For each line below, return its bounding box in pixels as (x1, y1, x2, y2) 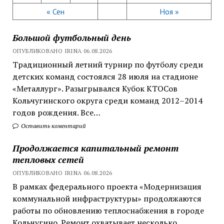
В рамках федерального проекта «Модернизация (12, 180, 201, 192)
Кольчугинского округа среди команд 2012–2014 (12, 94, 202, 106)
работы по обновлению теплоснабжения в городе (12, 204, 204, 216)
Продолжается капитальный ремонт (12, 141, 178, 154)
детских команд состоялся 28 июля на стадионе (12, 70, 198, 82)
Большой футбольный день (12, 31, 131, 43)
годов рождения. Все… (12, 106, 100, 118)
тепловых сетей (12, 153, 84, 165)
